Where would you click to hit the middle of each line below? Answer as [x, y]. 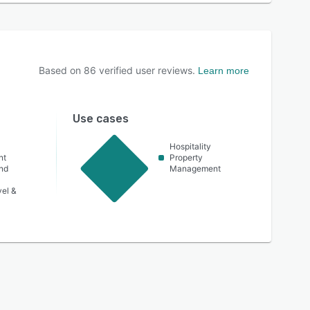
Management [195, 168]
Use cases [100, 119]
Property [186, 157]
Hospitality [190, 146]
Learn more [224, 71]
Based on [61, 70]
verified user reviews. [146, 70]
